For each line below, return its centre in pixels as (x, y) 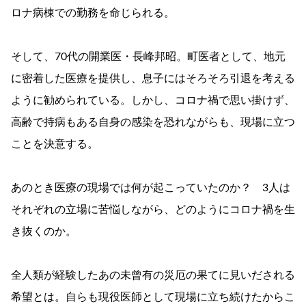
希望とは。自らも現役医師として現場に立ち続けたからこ (153, 297)
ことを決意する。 (55, 144)
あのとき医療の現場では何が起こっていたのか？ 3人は (151, 187)
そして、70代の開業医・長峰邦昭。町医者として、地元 (148, 56)
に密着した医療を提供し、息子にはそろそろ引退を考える (153, 78)
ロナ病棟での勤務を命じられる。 (93, 13)
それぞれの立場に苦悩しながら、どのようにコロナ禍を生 (153, 209)
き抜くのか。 (44, 231)
